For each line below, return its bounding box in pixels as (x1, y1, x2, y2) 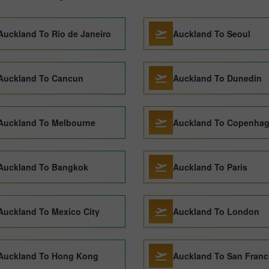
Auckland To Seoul (173, 28, 250, 40)
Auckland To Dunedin (173, 72, 262, 84)
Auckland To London (173, 205, 259, 217)
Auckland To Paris (173, 161, 247, 173)
